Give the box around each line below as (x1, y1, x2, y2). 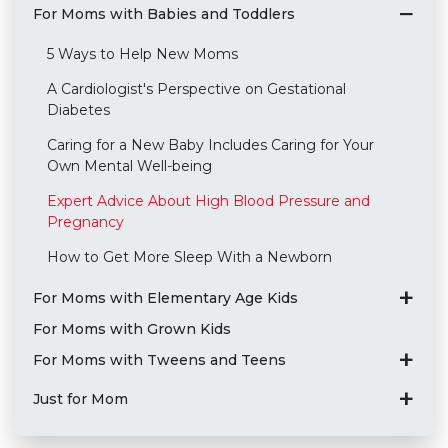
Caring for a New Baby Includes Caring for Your (46, 136, 374, 155)
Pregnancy (46, 213, 124, 232)
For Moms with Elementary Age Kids (32, 289, 298, 308)
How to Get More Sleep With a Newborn (46, 248, 332, 267)
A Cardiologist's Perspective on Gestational (46, 80, 346, 99)
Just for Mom (32, 390, 128, 409)
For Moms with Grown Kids (32, 320, 231, 339)
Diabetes (46, 101, 110, 120)
